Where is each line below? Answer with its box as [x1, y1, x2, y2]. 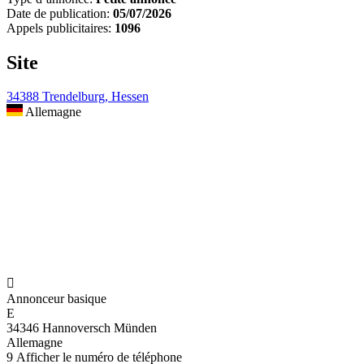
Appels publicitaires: [6, 20, 111, 35]
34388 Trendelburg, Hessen [6, 89, 149, 104]
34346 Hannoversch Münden [6, 321, 157, 336]
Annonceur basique [6, 292, 106, 306]
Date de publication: [6, 6, 110, 20]
